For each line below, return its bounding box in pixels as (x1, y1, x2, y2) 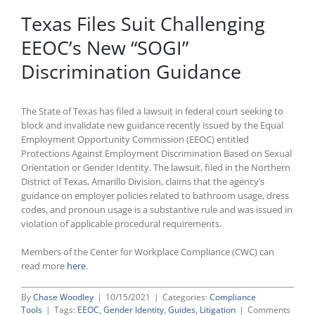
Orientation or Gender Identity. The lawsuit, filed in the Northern (21, 161, 290, 174)
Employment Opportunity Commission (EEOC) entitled (21, 133, 249, 146)
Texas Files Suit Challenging (21, 11, 265, 37)
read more (21, 259, 67, 273)
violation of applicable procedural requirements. (21, 217, 221, 231)
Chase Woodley (33, 291, 94, 304)
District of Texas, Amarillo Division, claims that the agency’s (21, 175, 264, 188)
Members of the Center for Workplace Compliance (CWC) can (21, 245, 274, 259)
